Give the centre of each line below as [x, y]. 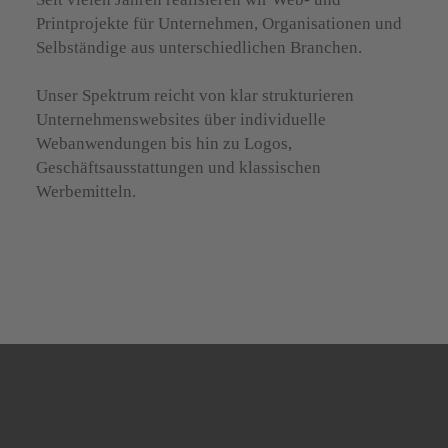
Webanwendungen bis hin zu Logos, [164, 144]
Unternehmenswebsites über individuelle [181, 120]
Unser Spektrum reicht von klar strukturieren [195, 96]
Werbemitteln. [86, 192]
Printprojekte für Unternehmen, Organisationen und [219, 24]
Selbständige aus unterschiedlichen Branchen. [199, 48]
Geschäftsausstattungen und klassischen [179, 168]
